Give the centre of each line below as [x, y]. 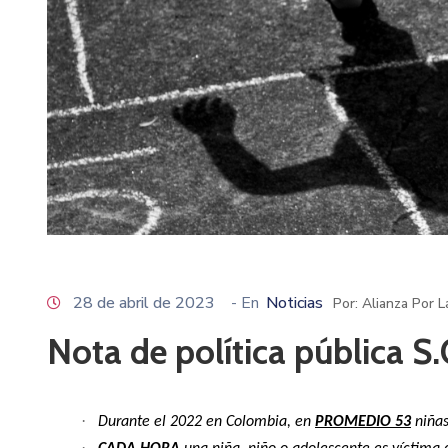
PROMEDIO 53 [363, 422]
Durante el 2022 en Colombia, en [206, 422]
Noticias [294, 303]
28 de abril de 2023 [144, 303]
